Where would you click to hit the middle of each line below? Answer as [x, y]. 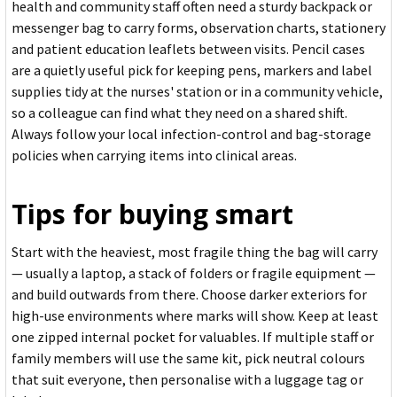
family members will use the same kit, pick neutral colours [188, 358]
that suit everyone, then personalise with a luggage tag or [187, 380]
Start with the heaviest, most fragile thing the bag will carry [195, 252]
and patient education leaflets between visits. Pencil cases [188, 49]
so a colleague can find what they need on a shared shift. [179, 113]
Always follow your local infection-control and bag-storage [191, 134]
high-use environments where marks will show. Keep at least [195, 316]
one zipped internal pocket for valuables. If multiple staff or [193, 337]
